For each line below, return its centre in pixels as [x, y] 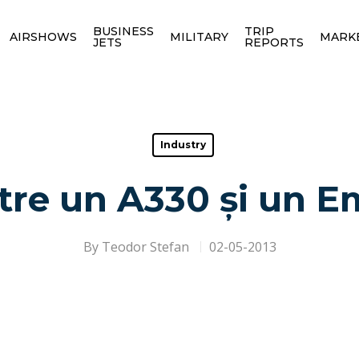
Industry [183, 145]
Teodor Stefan [145, 247]
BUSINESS [123, 31]
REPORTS [274, 42]
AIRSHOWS [43, 36]
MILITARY [199, 36]
